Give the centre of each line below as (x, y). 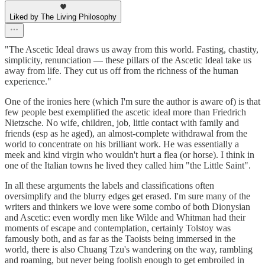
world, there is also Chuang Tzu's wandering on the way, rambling (129, 250)
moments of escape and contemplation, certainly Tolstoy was (118, 228)
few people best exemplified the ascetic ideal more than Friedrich (125, 112)
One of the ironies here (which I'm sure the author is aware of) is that (132, 102)
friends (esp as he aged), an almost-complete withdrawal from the (126, 134)
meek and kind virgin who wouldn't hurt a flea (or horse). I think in (130, 155)
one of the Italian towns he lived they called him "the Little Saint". (128, 166)
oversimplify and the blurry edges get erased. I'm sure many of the (127, 196)
